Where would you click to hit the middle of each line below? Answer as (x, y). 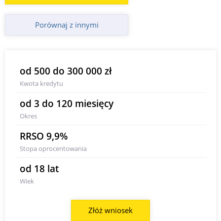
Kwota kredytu (41, 84)
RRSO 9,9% (44, 136)
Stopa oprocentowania (53, 149)
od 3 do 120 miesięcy (67, 104)
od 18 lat (39, 169)
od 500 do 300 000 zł (66, 71)
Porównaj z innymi (67, 25)
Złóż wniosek (110, 210)
